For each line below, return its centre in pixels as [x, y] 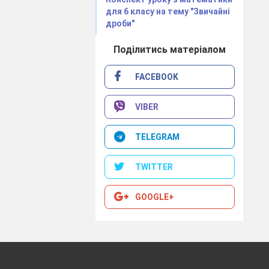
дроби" [120, 23]
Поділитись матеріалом [170, 49]
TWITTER [154, 167]
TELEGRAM [158, 137]
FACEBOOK [157, 77]
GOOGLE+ [155, 197]
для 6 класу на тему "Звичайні [168, 11]
